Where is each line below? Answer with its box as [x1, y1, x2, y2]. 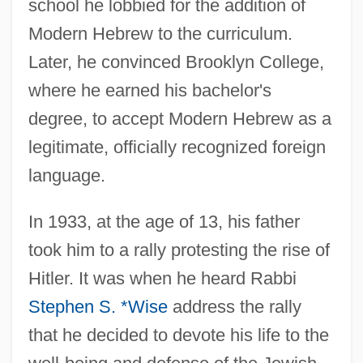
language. [28, 164, 105, 186]
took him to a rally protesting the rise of [28, 239, 330, 260]
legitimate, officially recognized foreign [28, 136, 326, 157]
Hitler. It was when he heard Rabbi [28, 267, 297, 288]
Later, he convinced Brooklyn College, [28, 51, 324, 72]
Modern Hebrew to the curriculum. [28, 23, 293, 44]
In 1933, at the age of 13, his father [28, 211, 300, 232]
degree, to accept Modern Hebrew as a [28, 108, 331, 129]
